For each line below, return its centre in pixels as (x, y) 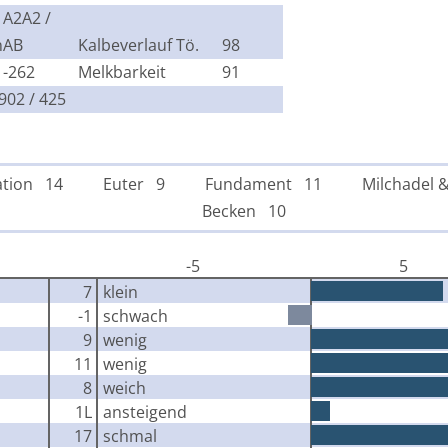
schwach (135, 315)
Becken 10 (243, 210)
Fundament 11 (263, 183)
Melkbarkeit (122, 71)
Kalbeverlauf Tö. (138, 44)
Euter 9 (133, 183)
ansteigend (144, 411)
